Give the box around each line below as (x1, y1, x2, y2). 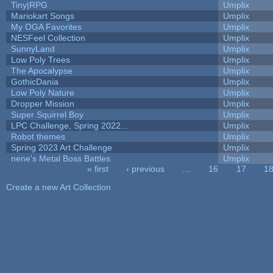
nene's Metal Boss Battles (10, 153, 110, 163)
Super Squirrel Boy (10, 109, 83, 119)
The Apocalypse (10, 65, 73, 76)
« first (87, 163, 108, 174)
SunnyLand (10, 43, 55, 54)
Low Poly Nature (10, 87, 74, 97)
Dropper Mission (10, 98, 74, 108)
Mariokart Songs (10, 10, 74, 21)
